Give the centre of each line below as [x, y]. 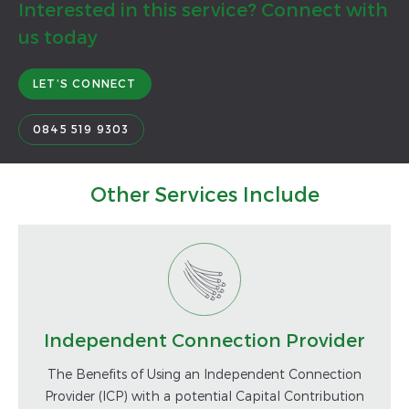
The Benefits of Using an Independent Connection [204, 373]
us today [58, 36]
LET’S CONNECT [85, 83]
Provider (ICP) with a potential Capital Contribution [204, 395]
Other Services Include [204, 193]
